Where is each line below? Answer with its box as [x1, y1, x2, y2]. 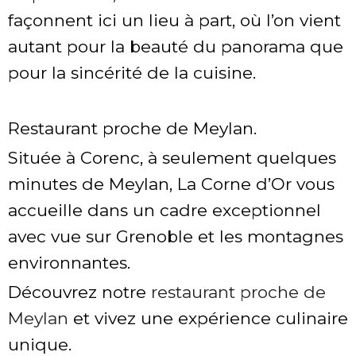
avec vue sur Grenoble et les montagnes [8, 226, 343, 247]
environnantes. [8, 253, 130, 273]
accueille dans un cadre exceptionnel [8, 200, 321, 221]
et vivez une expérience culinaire [68, 308, 348, 329]
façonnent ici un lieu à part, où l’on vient [8, 10, 341, 30]
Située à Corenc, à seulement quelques [8, 148, 336, 168]
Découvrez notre [8, 282, 151, 303]
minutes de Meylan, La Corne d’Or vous [8, 174, 335, 195]
